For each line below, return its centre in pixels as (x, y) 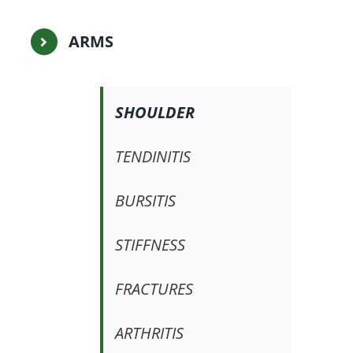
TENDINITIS (152, 157)
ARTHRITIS (149, 333)
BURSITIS (145, 201)
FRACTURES (154, 289)
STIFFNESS (150, 245)
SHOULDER (154, 113)
